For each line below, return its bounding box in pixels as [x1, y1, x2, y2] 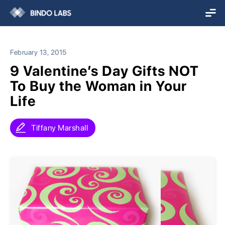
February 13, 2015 [10, 48, 67, 56]
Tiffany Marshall [31, 123, 88, 133]
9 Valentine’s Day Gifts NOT [10, 62, 199, 79]
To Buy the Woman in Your [10, 77, 187, 94]
